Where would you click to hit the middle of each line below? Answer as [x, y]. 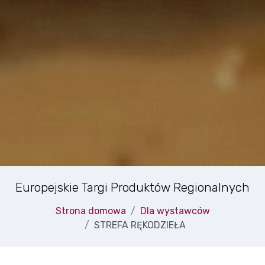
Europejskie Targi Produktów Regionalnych [132, 187]
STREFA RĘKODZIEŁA [140, 225]
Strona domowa [91, 211]
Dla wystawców [175, 211]
